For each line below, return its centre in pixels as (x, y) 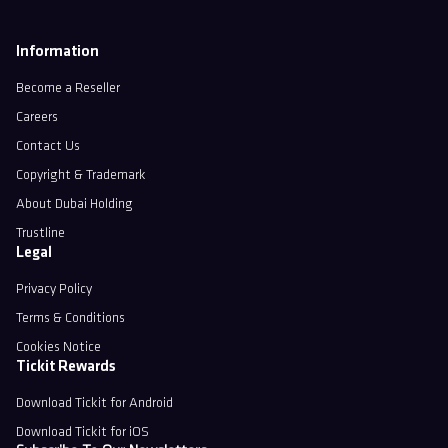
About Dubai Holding (74, 204)
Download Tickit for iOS (82, 432)
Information (57, 51)
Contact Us (48, 146)
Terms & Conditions (70, 318)
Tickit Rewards (66, 366)
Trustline (40, 233)
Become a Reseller (68, 88)
